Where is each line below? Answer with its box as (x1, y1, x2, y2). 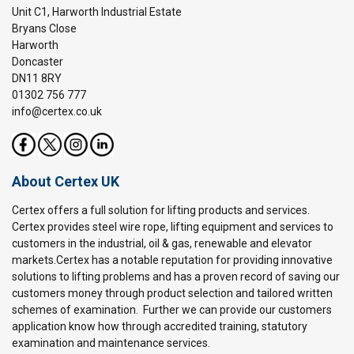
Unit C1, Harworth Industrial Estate (12, 5, 182, 18)
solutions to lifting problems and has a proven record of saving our (12, 269, 340, 283)
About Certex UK (12, 172, 119, 190)
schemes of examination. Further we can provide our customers (12, 303, 332, 316)
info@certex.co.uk (12, 104, 102, 118)
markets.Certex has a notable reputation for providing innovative (12, 253, 333, 266)
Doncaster (12, 55, 63, 68)
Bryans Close (12, 21, 77, 35)
